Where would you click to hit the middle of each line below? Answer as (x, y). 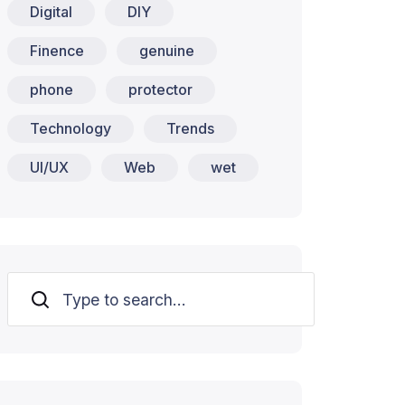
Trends (190, 128)
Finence (57, 51)
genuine (167, 51)
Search (42, 300)
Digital (51, 12)
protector (160, 89)
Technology (71, 128)
